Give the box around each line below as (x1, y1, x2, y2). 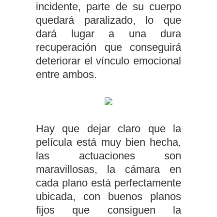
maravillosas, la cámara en (36, 163, 181, 175)
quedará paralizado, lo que (36, 14, 181, 26)
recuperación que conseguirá (36, 41, 181, 53)
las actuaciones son (36, 150, 181, 162)
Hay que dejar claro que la (36, 123, 181, 135)
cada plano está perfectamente (36, 177, 181, 189)
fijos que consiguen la (36, 204, 181, 216)
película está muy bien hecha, (36, 136, 181, 148)
